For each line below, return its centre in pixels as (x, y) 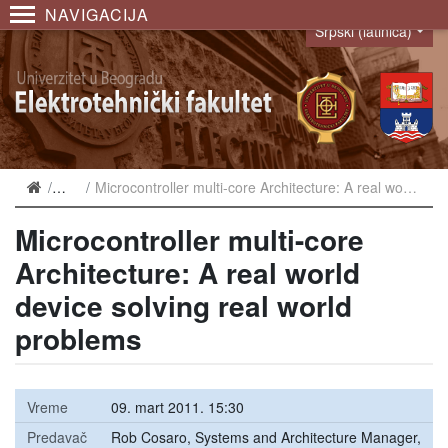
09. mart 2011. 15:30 (177, 407)
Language (341, 41)
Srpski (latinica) (364, 31)
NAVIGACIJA (97, 14)
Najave (79, 187)
